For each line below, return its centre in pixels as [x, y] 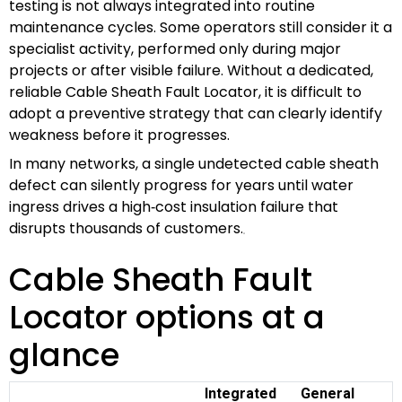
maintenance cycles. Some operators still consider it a [201, 27]
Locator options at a [167, 317]
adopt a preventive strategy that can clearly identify [196, 113]
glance [64, 354]
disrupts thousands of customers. [126, 228]
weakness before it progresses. [119, 135]
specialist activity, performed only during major [175, 48]
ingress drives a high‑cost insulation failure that [174, 206]
